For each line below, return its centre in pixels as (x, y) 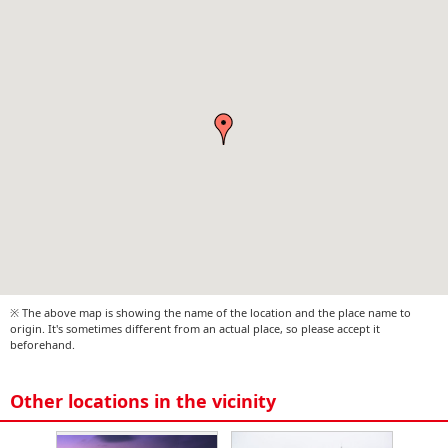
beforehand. (42, 344)
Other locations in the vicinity (143, 400)
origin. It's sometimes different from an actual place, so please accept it (195, 328)
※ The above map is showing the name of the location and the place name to (210, 312)
